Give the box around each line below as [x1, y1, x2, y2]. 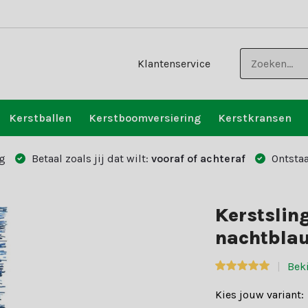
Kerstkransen [217, 111, 291, 124]
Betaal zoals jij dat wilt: [28, 152, 151, 165]
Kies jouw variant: [215, 288, 305, 301]
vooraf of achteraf [151, 152, 245, 165]
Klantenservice [137, 57, 211, 70]
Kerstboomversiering [88, 111, 201, 124]
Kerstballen [8, 111, 71, 124]
